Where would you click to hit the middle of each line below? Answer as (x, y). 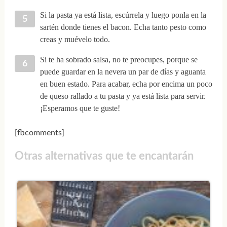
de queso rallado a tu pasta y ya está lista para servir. (123, 96)
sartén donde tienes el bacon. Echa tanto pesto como (123, 27)
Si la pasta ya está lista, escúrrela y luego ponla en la (123, 15)
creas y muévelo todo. (75, 39)
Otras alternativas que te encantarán (104, 156)
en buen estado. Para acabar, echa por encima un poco (126, 84)
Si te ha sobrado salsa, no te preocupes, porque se (119, 59)
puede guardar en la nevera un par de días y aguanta (123, 71)
